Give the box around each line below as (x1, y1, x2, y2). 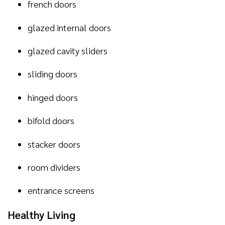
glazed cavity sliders (28, 45, 107, 57)
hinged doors (28, 91, 78, 103)
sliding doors (28, 68, 77, 80)
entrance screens (28, 184, 94, 196)
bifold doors (28, 115, 74, 127)
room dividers (28, 161, 80, 173)
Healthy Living (8, 207, 75, 221)
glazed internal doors (28, 21, 111, 33)
